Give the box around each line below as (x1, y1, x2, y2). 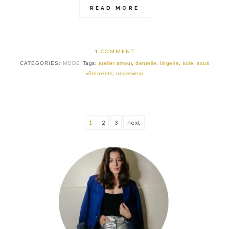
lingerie (160, 60, 179, 66)
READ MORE (89, 5, 140, 11)
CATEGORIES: (19, 60, 63, 66)
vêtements (85, 71, 112, 77)
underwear (116, 71, 144, 77)
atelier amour (98, 60, 132, 66)
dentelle (135, 60, 157, 66)
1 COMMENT (95, 48, 134, 55)
